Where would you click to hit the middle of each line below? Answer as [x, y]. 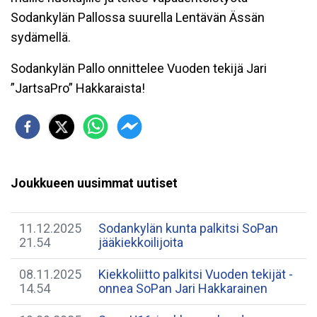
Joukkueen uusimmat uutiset [94, 183]
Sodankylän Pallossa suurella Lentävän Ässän [138, 17]
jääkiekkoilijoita [141, 242]
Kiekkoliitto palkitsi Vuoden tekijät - [196, 274]
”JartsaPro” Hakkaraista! [78, 88]
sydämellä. [41, 37]
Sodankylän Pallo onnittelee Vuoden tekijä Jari [139, 68]
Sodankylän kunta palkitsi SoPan [188, 228]
